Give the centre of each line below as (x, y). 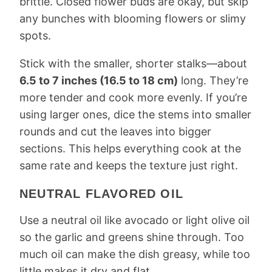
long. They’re (213, 81)
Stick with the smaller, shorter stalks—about (133, 64)
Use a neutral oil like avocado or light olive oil (134, 220)
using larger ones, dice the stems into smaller (135, 115)
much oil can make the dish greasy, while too (135, 254)
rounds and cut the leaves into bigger (115, 132)
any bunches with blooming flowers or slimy (133, 19)
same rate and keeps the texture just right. (129, 166)
